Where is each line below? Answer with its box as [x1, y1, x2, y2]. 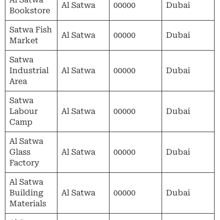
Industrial [9, 65, 49, 75]
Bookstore [9, 5, 50, 15]
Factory [9, 158, 39, 167]
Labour [9, 106, 38, 116]
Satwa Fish [9, 25, 52, 34]
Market [9, 35, 38, 45]
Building [9, 188, 43, 197]
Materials [9, 198, 46, 208]
